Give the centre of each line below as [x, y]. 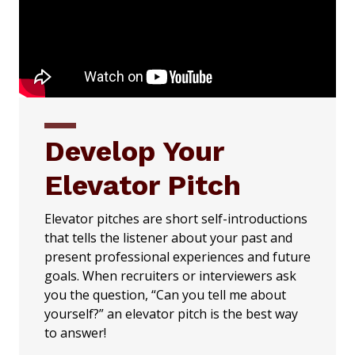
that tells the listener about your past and [168, 237]
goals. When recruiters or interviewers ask [170, 275]
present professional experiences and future [177, 256]
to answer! [75, 332]
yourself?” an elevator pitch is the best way [171, 313]
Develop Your [134, 151]
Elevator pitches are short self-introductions [176, 218]
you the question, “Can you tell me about [165, 294]
